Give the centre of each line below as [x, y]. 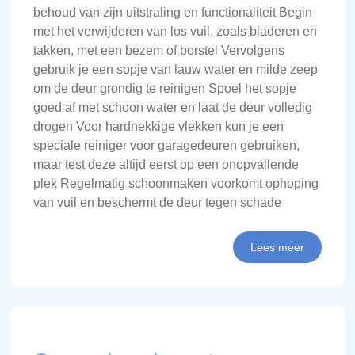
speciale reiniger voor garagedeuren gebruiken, [166, 145]
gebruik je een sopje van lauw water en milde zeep [176, 69]
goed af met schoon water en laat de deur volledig [173, 107]
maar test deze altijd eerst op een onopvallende [166, 164]
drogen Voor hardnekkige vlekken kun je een [158, 126]
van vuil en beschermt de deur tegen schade [157, 202]
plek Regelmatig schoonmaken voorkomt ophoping [176, 183]
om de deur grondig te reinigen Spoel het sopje [165, 88]
